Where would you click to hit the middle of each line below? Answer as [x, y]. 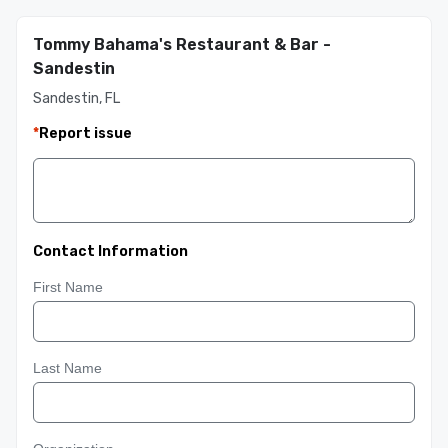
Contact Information [110, 251]
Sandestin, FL [76, 98]
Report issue [85, 133]
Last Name [67, 368]
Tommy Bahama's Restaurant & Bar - [182, 44]
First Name [68, 287]
